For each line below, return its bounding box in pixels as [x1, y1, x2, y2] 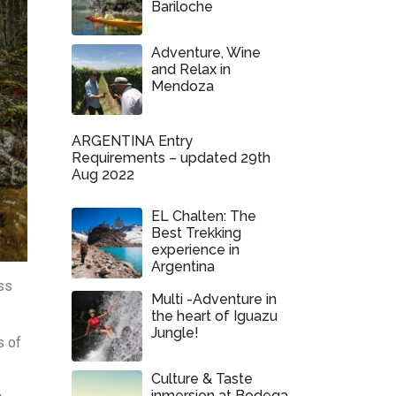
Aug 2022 [72, 166, 134, 183]
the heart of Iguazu [151, 308, 278, 324]
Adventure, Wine [151, 44, 261, 61]
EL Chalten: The [151, 208, 256, 225]
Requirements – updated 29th [72, 149, 270, 166]
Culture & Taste [151, 370, 253, 387]
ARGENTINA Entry [72, 133, 193, 149]
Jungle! [151, 324, 199, 341]
